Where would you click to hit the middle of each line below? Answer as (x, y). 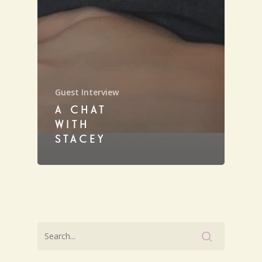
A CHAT (81, 110)
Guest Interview (87, 92)
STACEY (80, 139)
